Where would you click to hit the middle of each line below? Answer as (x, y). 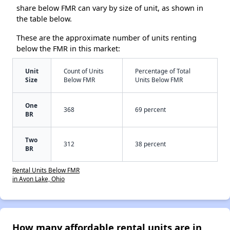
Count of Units (84, 71)
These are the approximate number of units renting (107, 38)
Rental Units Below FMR (46, 170)
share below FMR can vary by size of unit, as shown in (110, 8)
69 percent (150, 110)
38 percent (150, 144)
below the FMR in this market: (68, 49)
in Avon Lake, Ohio (39, 179)
